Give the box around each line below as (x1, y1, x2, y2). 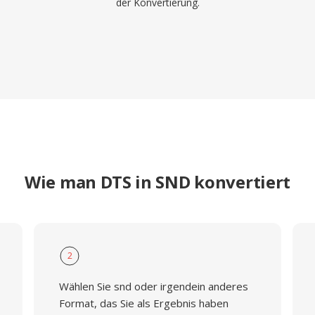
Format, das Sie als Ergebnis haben (58, 296, 229, 310)
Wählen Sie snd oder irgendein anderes (58, 279, 248, 293)
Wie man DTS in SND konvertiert (25, 170, 290, 193)
